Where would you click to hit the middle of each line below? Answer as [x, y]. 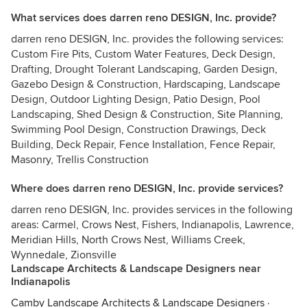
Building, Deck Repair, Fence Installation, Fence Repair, [143, 145]
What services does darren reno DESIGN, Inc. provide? [144, 18]
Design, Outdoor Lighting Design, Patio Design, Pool [136, 99]
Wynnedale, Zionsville [64, 255]
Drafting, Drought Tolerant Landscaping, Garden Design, [144, 69]
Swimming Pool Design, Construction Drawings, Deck [138, 130]
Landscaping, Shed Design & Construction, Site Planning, [147, 114]
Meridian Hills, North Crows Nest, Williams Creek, [128, 240]
